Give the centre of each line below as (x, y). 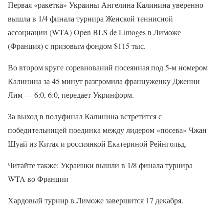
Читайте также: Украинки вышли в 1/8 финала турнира (100, 165)
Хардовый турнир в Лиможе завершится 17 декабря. (96, 200)
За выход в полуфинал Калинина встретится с (85, 116)
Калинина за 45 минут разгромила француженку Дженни (104, 81)
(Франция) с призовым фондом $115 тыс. (77, 45)
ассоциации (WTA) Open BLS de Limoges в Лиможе (94, 32)
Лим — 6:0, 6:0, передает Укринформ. (71, 94)
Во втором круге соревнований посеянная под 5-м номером (108, 67)
